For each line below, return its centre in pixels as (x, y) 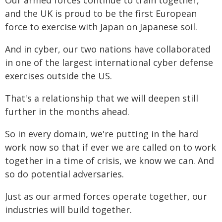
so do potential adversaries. (64, 174)
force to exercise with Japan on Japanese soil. (101, 27)
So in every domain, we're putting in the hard (102, 134)
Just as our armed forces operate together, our (106, 196)
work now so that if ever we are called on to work (111, 147)
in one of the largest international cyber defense (109, 62)
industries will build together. (68, 210)
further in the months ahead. (67, 111)
